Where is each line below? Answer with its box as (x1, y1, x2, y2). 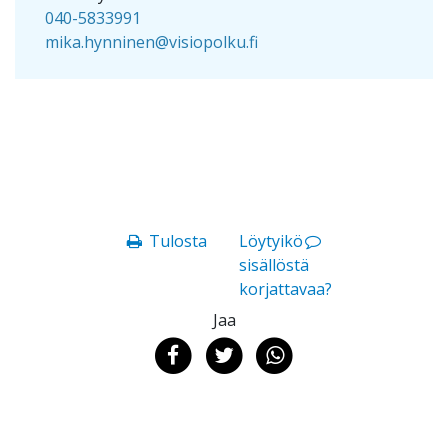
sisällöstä (239, 253, 309, 276)
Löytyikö (239, 229, 303, 252)
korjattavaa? (239, 277, 332, 300)
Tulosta (149, 229, 207, 252)
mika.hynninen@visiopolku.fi (45, 30, 258, 53)
